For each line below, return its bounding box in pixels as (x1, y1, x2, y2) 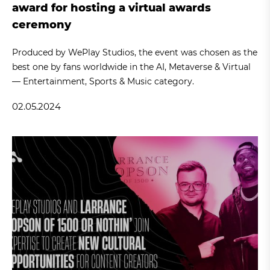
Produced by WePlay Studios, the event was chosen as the (12, 46, 257, 58)
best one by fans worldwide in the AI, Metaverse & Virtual (12, 61, 251, 72)
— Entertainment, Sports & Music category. (12, 75, 194, 87)
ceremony (12, 17, 71, 31)
